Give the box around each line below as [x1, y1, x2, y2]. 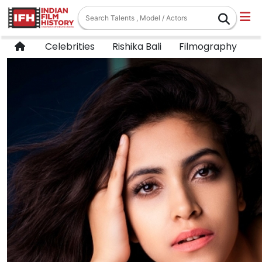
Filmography [177, 40, 237, 53]
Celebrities [40, 40, 95, 53]
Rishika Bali [110, 40, 161, 53]
